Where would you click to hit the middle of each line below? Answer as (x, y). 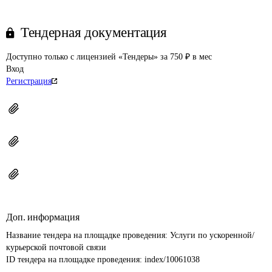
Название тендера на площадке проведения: (88, 235)
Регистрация (29, 81)
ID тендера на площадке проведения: (75, 260)
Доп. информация (43, 217)
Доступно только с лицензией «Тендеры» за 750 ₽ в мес (109, 57)
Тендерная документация (94, 32)
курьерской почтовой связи (57, 247)
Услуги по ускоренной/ (212, 235)
